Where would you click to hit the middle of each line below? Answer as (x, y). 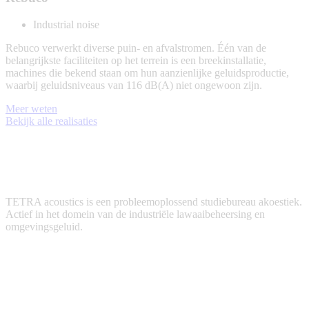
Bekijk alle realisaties (51, 121)
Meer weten (31, 108)
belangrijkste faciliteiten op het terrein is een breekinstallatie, (136, 60)
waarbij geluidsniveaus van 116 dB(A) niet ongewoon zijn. (134, 85)
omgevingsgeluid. (44, 226)
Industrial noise (66, 24)
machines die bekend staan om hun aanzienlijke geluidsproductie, (147, 72)
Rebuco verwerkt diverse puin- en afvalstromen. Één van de (136, 48)
